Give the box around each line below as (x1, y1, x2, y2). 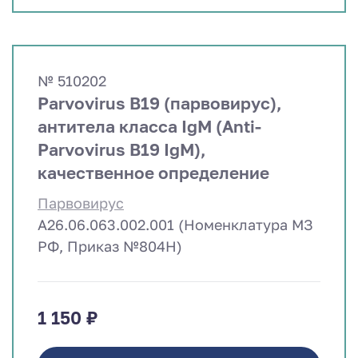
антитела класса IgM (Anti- (38, 115, 261, 137)
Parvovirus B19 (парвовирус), (38, 92, 282, 113)
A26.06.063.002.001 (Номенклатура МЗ (38, 215, 313, 233)
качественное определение (38, 161, 269, 183)
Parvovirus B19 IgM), (38, 138, 206, 160)
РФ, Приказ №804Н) (38, 237, 182, 255)
